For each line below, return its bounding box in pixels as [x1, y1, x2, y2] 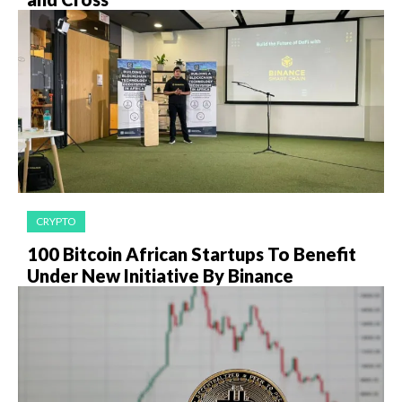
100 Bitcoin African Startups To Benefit [27, 243, 356, 265]
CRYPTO [36, 214, 76, 228]
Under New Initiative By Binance [27, 265, 293, 286]
